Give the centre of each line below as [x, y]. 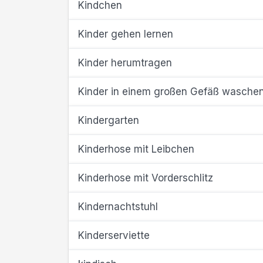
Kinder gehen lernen [126, 34]
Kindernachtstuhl [118, 207]
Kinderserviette [114, 235]
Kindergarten [109, 120]
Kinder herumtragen [125, 63]
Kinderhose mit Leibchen [136, 149]
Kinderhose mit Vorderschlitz [146, 178]
